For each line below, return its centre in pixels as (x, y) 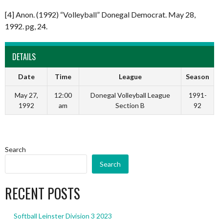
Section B (130, 105)
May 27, (26, 95)
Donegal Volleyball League (130, 95)
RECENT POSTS (43, 193)
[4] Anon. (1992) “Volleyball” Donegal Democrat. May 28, (100, 14)
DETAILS (24, 56)
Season (197, 76)
